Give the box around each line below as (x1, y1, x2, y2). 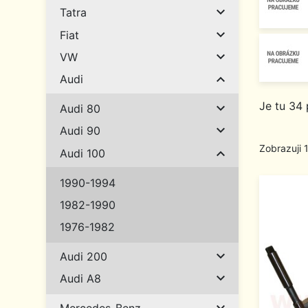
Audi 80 (60, 102, 100, 116)
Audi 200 (60, 250, 107, 264)
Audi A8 (60, 272, 101, 286)
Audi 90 (60, 124, 100, 138)
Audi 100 (60, 146, 105, 160)
